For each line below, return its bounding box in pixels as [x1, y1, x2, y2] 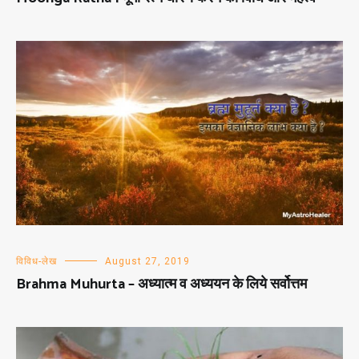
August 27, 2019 [105, 256, 190, 268]
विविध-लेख [16, 256, 57, 268]
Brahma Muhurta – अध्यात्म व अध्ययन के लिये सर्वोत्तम [16, 272, 307, 297]
